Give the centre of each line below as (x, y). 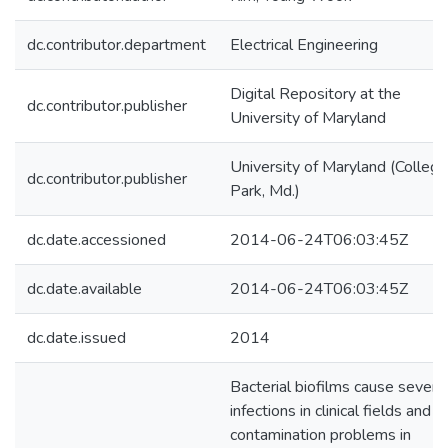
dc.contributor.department (116, 45)
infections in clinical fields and (330, 411)
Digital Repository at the (315, 94)
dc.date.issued (76, 338)
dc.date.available (84, 289)
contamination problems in (320, 435)
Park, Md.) (265, 191)
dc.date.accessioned (96, 240)
